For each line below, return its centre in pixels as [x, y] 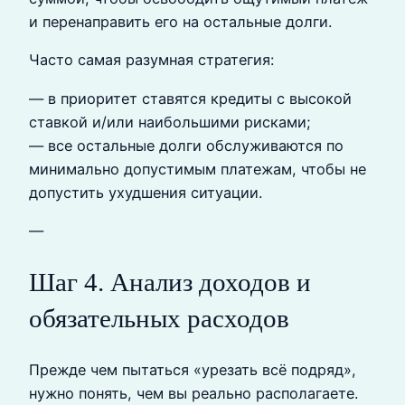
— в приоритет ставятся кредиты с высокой [190, 98]
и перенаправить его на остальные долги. [180, 22]
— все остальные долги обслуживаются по [186, 145]
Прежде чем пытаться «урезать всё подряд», [193, 370]
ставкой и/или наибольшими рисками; [170, 122]
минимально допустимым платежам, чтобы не [198, 169]
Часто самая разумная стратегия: [151, 60]
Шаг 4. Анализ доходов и [170, 283]
